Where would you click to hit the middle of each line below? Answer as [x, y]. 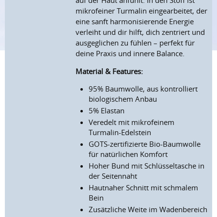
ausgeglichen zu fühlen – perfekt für [135, 43]
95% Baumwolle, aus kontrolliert [143, 89]
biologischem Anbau [123, 99]
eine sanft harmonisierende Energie [135, 22]
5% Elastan [107, 111]
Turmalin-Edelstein [120, 132]
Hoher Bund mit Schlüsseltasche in [147, 166]
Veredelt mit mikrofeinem [132, 122]
